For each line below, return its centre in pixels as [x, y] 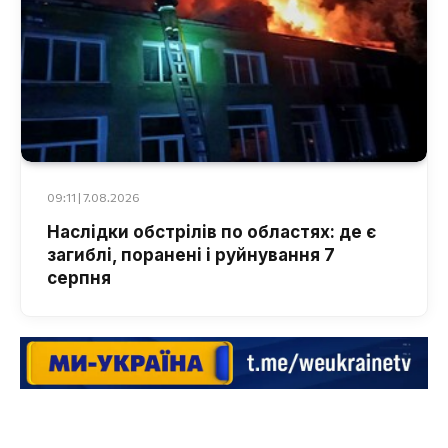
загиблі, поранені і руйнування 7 [191, 254]
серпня [79, 277]
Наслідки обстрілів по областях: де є [211, 231]
